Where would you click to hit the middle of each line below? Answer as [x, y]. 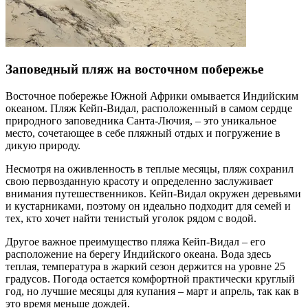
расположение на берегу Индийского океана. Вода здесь [138, 254]
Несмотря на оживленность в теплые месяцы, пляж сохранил [150, 169]
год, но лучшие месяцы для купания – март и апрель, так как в [152, 291]
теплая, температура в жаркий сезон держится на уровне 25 [145, 267]
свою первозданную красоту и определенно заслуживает [139, 181]
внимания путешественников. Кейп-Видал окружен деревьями [153, 194]
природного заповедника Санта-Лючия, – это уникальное [141, 121]
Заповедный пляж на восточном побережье [134, 69]
